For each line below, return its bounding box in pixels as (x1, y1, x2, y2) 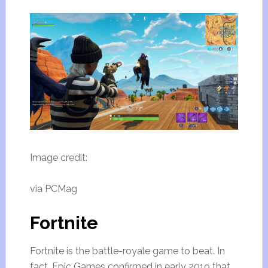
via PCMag (29, 183, 77, 195)
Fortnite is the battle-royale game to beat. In (29, 245, 225, 257)
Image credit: (29, 152, 87, 164)
